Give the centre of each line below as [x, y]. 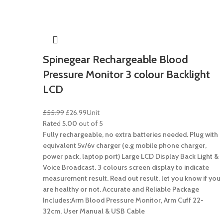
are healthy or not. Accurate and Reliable [107, 189]
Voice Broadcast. [69, 167]
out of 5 [90, 123]
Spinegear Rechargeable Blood [115, 59]
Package [186, 189]
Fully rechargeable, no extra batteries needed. [115, 134]
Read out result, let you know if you [165, 178]
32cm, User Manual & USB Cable [94, 211]
